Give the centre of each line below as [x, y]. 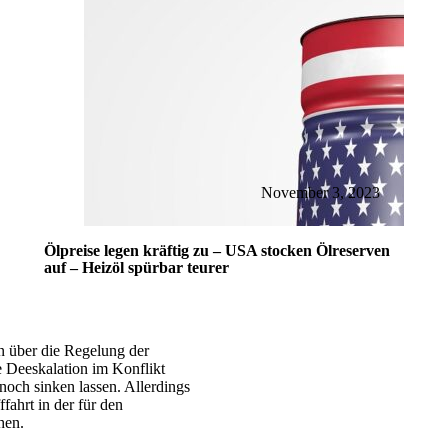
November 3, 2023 [320, 192]
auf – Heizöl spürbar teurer [136, 267]
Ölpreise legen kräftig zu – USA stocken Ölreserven [217, 250]
